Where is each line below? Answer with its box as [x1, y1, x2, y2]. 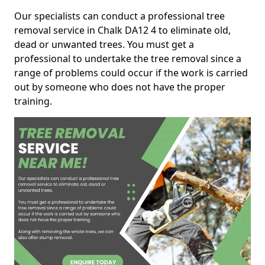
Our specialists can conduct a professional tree [14, 9, 225, 22]
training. [14, 95, 52, 108]
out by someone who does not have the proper [14, 80, 225, 93]
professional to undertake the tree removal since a [14, 52, 241, 65]
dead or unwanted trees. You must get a [14, 38, 194, 51]
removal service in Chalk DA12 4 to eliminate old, [14, 24, 231, 37]
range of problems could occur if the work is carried [14, 66, 248, 79]
